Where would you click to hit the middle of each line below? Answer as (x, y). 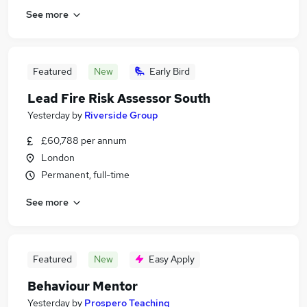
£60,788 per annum (84, 140)
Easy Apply (172, 259)
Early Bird (170, 71)
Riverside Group (121, 115)
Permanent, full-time (85, 175)
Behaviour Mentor (83, 286)
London (58, 158)
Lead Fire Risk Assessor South (119, 98)
